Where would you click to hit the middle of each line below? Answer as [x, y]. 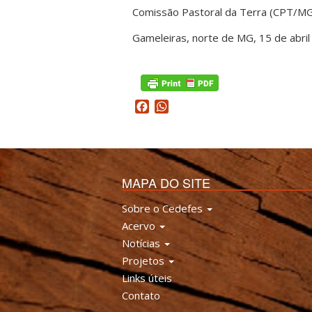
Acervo [140, 226]
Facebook [174, 107]
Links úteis [147, 278]
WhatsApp [196, 107]
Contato [141, 295]
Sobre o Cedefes [164, 208]
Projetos [145, 260]
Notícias [142, 243]
